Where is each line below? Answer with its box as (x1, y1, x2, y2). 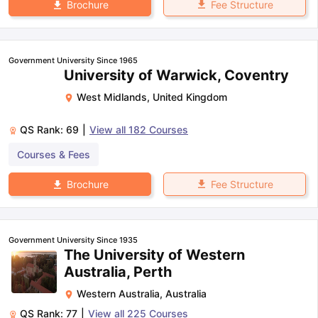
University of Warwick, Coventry (64, 66, 289, 84)
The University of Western (64, 246, 245, 263)
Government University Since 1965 (9, 55, 138, 65)
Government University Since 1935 (9, 234, 138, 245)
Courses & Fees (17, 148, 90, 160)
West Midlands (77, 90, 147, 103)
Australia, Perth (64, 263, 172, 280)
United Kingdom (153, 90, 227, 103)
